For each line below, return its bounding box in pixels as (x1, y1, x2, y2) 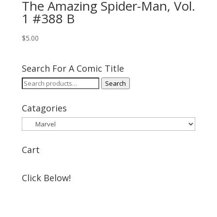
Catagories (21, 102, 67, 114)
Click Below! (21, 171, 71, 184)
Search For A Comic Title (21, 62, 124, 74)
